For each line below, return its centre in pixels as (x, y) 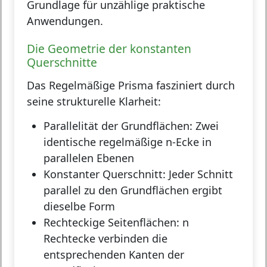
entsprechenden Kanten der (114, 254)
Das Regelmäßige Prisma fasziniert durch (131, 85)
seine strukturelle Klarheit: (94, 101)
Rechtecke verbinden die (105, 238)
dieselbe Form (79, 206)
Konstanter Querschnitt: (105, 174)
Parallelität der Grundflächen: (118, 125)
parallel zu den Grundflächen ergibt (133, 190)
